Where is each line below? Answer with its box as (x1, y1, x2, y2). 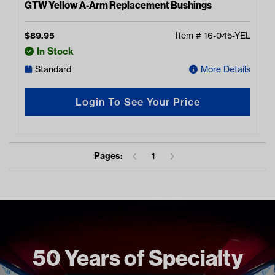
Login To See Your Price (75, 96, 200, 109)
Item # (176, 29, 204, 41)
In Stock (37, 45, 74, 57)
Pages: (94, 150, 123, 161)
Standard (35, 64, 71, 76)
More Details (201, 64, 250, 76)
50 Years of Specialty (32, 244, 243, 271)
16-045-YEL (204, 29, 250, 41)
